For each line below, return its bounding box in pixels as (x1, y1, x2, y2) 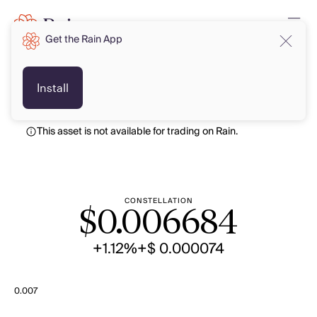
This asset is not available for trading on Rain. (37, 123, 238, 140)
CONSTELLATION (124, 195, 193, 207)
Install (37, 81, 69, 94)
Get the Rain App (45, 31, 122, 48)
